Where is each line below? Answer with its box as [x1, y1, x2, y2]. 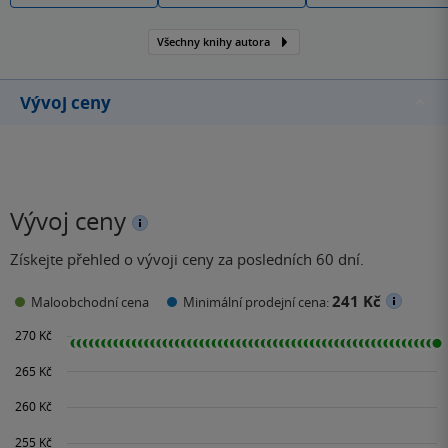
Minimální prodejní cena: [183, 292, 332, 311]
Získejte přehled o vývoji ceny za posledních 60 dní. [10, 248, 364, 269]
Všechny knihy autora [157, 34, 270, 50]
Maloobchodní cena [31, 292, 149, 311]
